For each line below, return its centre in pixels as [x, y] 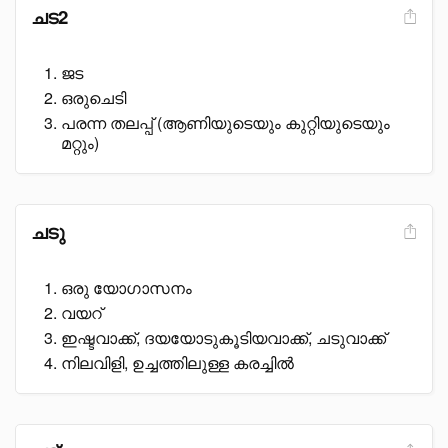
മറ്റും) [80, 142]
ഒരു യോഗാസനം [126, 287]
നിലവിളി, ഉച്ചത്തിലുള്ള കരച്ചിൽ [177, 362]
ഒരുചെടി [93, 97]
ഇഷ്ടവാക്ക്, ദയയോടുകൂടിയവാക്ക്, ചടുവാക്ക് [223, 337]
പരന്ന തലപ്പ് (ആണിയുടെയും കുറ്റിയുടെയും [225, 122]
